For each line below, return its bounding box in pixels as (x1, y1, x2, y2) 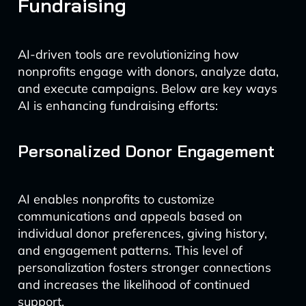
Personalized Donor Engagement (17, 141, 275, 161)
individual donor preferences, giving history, (17, 225, 267, 241)
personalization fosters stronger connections (17, 260, 271, 275)
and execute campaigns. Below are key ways (17, 81, 277, 96)
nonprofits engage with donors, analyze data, (17, 64, 279, 79)
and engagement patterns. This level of (17, 242, 242, 258)
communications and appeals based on (17, 208, 242, 224)
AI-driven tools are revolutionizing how (17, 46, 239, 62)
